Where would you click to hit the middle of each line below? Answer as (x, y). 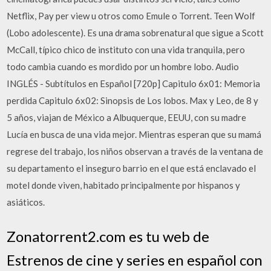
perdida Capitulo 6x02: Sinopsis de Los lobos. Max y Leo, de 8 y (133, 100)
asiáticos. (26, 202)
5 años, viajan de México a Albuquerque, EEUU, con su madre (127, 117)
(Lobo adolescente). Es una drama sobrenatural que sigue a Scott (135, 33)
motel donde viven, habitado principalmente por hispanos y (124, 185)
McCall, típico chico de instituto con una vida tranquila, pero (126, 50)
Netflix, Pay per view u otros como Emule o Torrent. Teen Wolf (131, 16)
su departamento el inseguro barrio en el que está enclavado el (132, 168)
